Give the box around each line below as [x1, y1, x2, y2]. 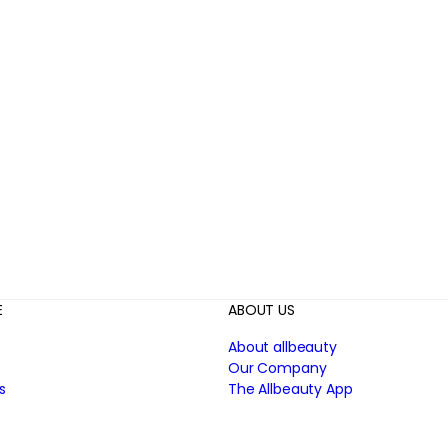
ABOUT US [227, 300, 295, 320]
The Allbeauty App [227, 379, 353, 399]
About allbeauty [227, 337, 337, 357]
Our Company [227, 358, 327, 378]
